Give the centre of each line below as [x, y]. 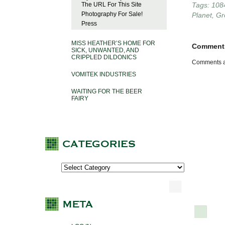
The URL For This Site [111, 5]
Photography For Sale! [112, 14]
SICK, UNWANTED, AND [105, 50]
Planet [202, 15]
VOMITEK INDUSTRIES [104, 75]
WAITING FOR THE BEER [107, 92]
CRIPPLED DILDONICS [104, 58]
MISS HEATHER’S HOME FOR [113, 43]
